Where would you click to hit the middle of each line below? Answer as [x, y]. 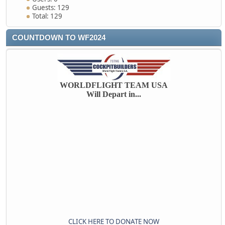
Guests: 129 [50, 8]
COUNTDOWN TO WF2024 [59, 38]
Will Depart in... [114, 94]
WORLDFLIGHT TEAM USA [114, 85]
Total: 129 [47, 16]
